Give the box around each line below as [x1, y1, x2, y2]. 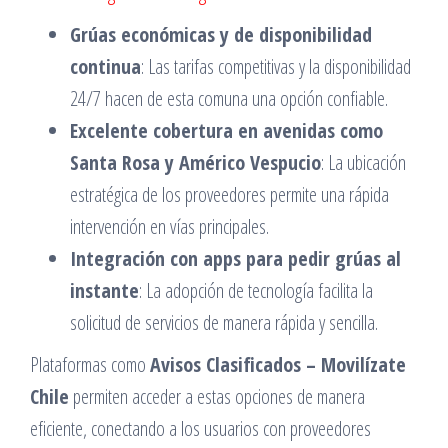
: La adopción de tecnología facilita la [139, 277, 373, 304]
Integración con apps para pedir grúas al [70, 245, 401, 272]
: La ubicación [321, 149, 406, 176]
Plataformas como [30, 351, 150, 378]
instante [70, 277, 139, 304]
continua [70, 53, 141, 80]
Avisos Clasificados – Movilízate [150, 351, 406, 378]
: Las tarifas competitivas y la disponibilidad [141, 53, 411, 80]
